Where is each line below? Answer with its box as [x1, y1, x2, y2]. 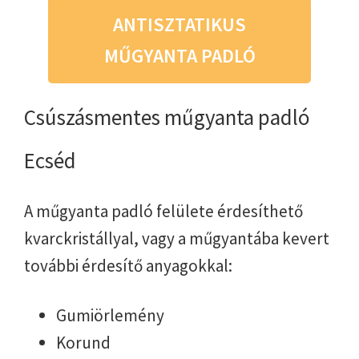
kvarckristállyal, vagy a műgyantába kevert [24, 228, 329, 250]
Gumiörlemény [56, 305, 164, 327]
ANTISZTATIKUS [113, 12, 246, 38]
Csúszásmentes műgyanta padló [24, 103, 310, 131]
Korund [56, 332, 111, 354]
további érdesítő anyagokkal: [24, 255, 232, 277]
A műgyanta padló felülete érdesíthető [24, 200, 303, 223]
